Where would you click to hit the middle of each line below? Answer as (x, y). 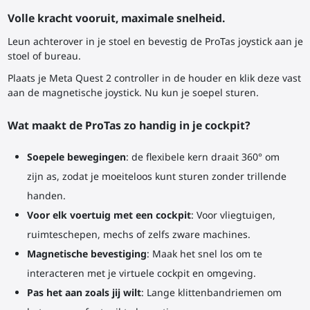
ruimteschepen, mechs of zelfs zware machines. (138, 234)
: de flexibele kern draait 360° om (202, 156)
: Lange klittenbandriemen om (211, 292)
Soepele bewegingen (76, 156)
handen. (46, 195)
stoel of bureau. (44, 56)
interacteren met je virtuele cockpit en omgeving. (141, 273)
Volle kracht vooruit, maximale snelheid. (116, 18)
